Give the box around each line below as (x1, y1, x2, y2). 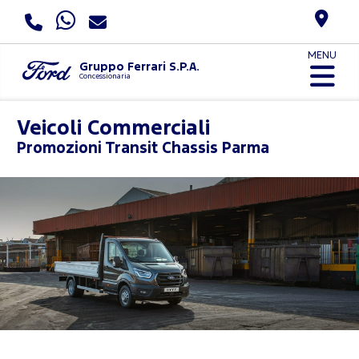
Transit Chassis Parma (105, 141, 269, 155)
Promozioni (17, 141, 105, 155)
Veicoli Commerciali (17, 119, 210, 138)
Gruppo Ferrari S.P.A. (79, 61, 200, 72)
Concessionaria (79, 72, 131, 80)
